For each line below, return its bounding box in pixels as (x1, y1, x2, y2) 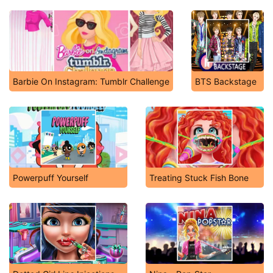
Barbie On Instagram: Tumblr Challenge (13, 76, 169, 87)
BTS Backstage (195, 76, 257, 87)
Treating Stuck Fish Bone (149, 172, 249, 183)
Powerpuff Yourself (13, 172, 88, 183)
